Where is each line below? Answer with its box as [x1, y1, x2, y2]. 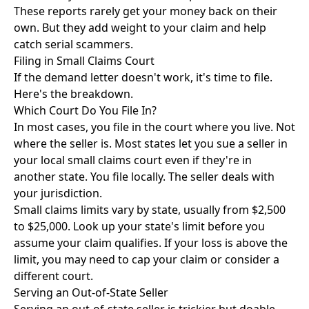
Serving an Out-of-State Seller [14, 285, 168, 300]
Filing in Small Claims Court [14, 53, 154, 68]
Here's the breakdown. [14, 86, 133, 101]
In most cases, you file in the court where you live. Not [14, 119, 295, 134]
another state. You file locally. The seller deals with [14, 169, 275, 184]
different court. [14, 268, 93, 283]
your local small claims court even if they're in [14, 152, 252, 168]
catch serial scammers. [14, 37, 133, 52]
